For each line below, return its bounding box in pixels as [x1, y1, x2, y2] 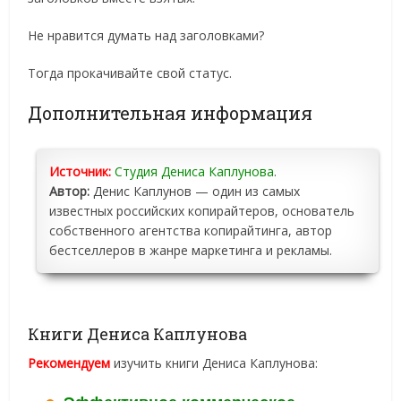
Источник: [49, 163, 112, 181]
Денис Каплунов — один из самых [90, 183, 301, 200]
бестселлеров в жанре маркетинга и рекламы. [49, 242, 333, 260]
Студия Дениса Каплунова [115, 163, 275, 181]
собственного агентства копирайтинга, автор [49, 222, 333, 240]
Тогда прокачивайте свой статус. [28, 64, 233, 82]
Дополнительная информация [28, 101, 313, 125]
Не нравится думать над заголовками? [28, 27, 265, 45]
